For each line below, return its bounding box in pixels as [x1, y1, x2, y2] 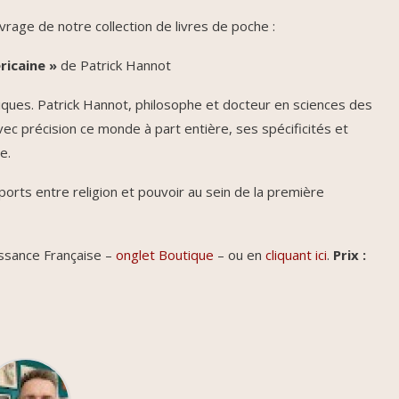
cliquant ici [265, 246, 327, 265]
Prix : [333, 246, 366, 265]
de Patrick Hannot [57, 56, 171, 75]
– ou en [214, 246, 265, 265]
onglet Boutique [116, 246, 214, 265]
